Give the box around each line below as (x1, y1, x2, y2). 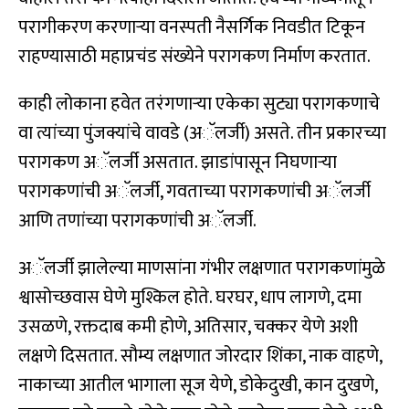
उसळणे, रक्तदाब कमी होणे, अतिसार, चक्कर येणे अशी (18, 311, 358, 343)
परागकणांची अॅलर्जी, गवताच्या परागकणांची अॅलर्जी (18, 176, 371, 208)
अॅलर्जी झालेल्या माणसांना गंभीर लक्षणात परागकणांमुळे (18, 253, 385, 285)
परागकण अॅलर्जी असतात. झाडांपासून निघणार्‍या (18, 147, 337, 179)
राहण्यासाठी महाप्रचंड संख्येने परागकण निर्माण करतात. (18, 41, 371, 73)
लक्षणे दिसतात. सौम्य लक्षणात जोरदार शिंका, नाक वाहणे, (18, 341, 382, 372)
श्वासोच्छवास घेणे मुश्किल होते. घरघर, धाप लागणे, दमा (18, 282, 362, 314)
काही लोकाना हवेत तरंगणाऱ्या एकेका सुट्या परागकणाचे (18, 89, 380, 121)
